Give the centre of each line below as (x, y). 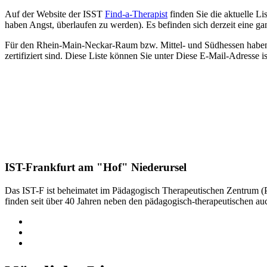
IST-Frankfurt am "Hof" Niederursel (96, 167)
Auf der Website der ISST (55, 14)
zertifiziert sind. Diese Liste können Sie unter (90, 56)
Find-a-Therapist (136, 14)
